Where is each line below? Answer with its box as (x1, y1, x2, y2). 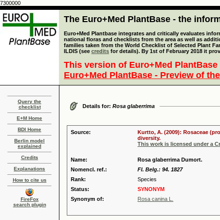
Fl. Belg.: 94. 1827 (137, 166, 183, 172)
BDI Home (18, 127, 41, 132)
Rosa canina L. (137, 196, 173, 202)
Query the (18, 99, 41, 104)
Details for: (82, 103, 112, 109)
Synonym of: (71, 196, 104, 202)
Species (137, 176, 157, 182)
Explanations (14, 166, 45, 171)
